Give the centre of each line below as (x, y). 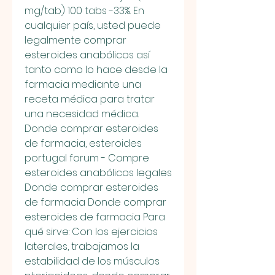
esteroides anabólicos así (87, 55)
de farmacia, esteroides (83, 143)
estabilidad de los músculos (92, 261)
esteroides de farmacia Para (95, 217)
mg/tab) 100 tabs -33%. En (84, 10)
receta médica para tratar (90, 99)
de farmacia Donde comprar (95, 202)
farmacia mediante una (83, 84)
